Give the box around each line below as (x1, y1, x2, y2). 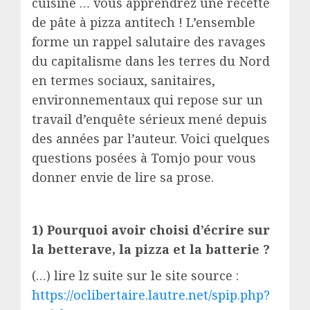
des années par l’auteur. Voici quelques (32, 129, 270, 147)
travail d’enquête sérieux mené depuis (32, 110, 267, 127)
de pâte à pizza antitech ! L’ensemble (32, 13, 255, 30)
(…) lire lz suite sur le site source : (32, 266, 239, 284)
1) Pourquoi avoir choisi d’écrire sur (32, 221, 270, 238)
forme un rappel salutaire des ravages (32, 33, 266, 50)
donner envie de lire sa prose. (32, 168, 214, 185)
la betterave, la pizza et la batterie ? (32, 240, 270, 257)
